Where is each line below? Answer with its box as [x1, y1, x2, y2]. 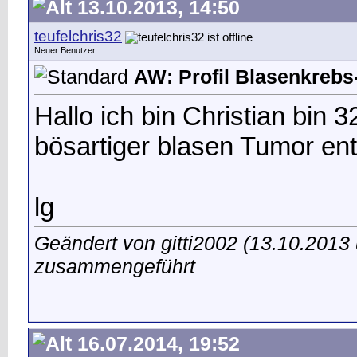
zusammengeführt [34, 254, 195, 277]
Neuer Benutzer [34, 45, 96, 55]
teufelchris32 [34, 28, 122, 45]
